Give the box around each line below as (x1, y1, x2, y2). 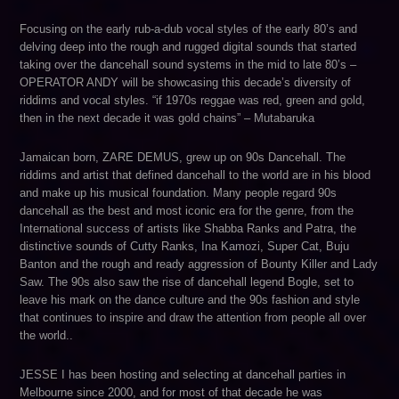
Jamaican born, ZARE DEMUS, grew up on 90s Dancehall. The (20, 151, 346, 164)
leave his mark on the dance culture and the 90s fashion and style (20, 293, 361, 306)
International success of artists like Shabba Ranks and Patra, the (20, 222, 357, 235)
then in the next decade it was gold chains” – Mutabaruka (20, 111, 315, 125)
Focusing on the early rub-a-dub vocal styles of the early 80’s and (20, 22, 358, 36)
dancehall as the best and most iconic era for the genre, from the (20, 204, 354, 217)
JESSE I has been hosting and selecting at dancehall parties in (20, 368, 346, 381)
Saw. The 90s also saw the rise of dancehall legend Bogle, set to (20, 275, 354, 289)
